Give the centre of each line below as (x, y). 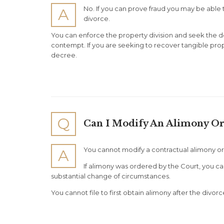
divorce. (97, 19)
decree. (64, 55)
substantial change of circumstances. (111, 176)
